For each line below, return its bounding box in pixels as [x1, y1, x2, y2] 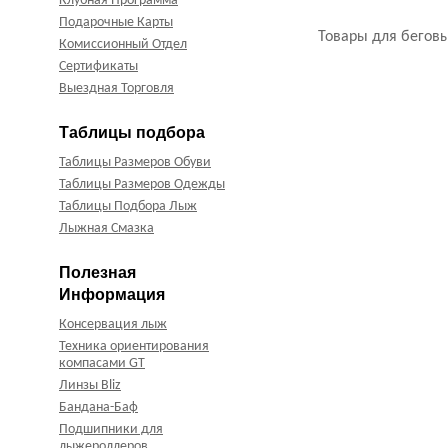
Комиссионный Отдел [59, 37, 187, 53]
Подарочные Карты [59, 15, 173, 31]
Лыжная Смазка [59, 221, 154, 237]
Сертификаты [59, 59, 138, 75]
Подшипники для [59, 422, 163, 438]
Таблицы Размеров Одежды [59, 177, 225, 193]
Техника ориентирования [59, 339, 209, 355]
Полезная [59, 264, 136, 282]
